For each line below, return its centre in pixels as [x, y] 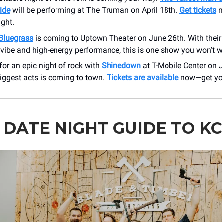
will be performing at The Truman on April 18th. [95, 10]
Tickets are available [142, 77]
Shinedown [121, 65]
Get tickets [198, 10]
